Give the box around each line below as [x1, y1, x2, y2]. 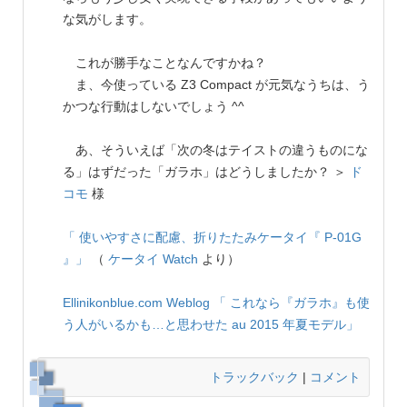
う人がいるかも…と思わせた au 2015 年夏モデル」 [63, 317, 359, 333]
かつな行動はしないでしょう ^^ [63, 99, 244, 114]
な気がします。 [63, 12, 152, 27]
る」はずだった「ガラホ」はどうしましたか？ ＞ [63, 164, 350, 180]
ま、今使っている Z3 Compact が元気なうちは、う [63, 77, 370, 93]
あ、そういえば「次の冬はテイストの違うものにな [63, 143, 368, 158]
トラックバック [210, 370, 299, 385]
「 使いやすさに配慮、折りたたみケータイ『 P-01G [63, 230, 362, 245]
